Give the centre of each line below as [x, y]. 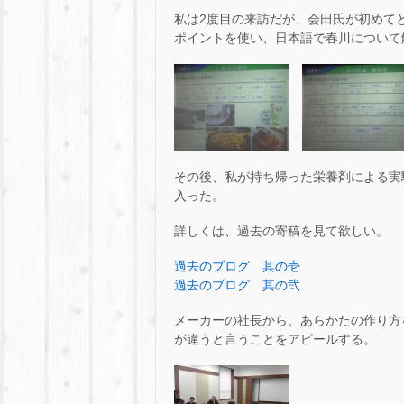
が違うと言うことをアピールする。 [275, 340]
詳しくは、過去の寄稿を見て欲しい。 [281, 230]
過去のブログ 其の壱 [237, 266]
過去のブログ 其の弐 [237, 285]
